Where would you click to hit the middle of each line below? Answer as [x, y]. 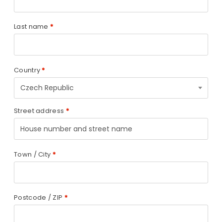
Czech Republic [47, 87]
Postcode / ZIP [39, 197]
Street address [40, 111]
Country [28, 70]
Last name [32, 27]
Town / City [33, 154]
